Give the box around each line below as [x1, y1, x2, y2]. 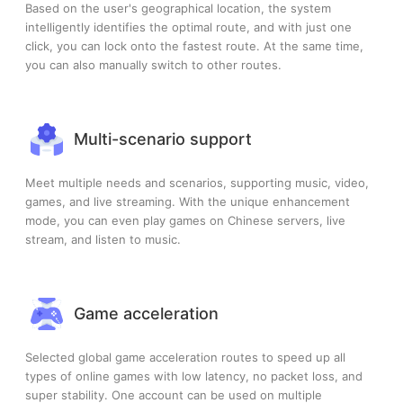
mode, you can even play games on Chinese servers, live [25, 212, 345, 228]
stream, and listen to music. [25, 231, 181, 246]
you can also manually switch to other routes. [25, 57, 282, 72]
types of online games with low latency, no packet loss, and [25, 368, 363, 383]
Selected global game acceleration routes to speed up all [25, 349, 345, 364]
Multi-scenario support [74, 130, 252, 149]
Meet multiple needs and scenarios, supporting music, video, [25, 175, 369, 190]
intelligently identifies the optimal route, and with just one [25, 19, 352, 34]
